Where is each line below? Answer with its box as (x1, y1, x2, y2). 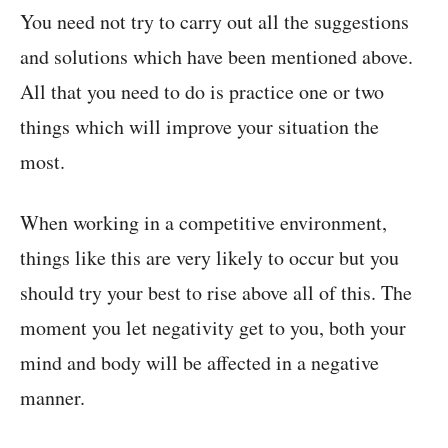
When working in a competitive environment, (20, 209, 387, 237)
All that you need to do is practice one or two (20, 78, 384, 106)
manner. (20, 384, 85, 412)
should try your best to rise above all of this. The (20, 279, 412, 307)
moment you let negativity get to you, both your (20, 314, 406, 342)
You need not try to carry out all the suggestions (20, 8, 409, 36)
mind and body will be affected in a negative (20, 349, 379, 377)
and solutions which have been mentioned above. (20, 43, 413, 71)
